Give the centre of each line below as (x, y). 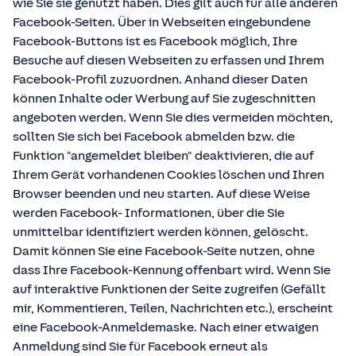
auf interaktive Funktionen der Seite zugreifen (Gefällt (169, 289)
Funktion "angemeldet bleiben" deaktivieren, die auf (163, 156)
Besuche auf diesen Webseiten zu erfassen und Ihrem (168, 60)
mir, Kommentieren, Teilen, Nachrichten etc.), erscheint (173, 308)
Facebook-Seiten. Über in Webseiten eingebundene (162, 22)
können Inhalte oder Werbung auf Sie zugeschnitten (164, 99)
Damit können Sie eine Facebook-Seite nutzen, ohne (164, 251)
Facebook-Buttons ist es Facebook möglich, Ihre (155, 41)
